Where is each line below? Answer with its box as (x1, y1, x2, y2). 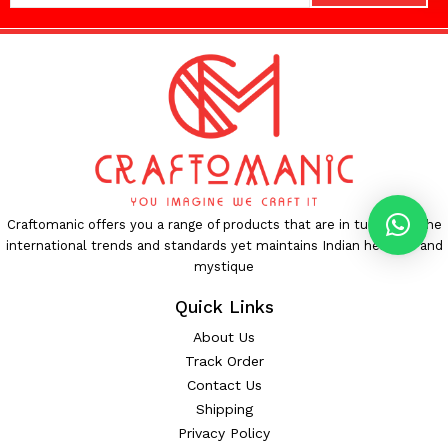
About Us (193, 328, 255, 345)
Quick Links (174, 296, 274, 317)
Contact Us (186, 376, 262, 393)
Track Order (184, 352, 264, 369)
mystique (194, 258, 254, 274)
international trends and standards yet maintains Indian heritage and (5, 237, 443, 253)
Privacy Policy (178, 424, 270, 441)
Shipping (195, 400, 253, 417)
